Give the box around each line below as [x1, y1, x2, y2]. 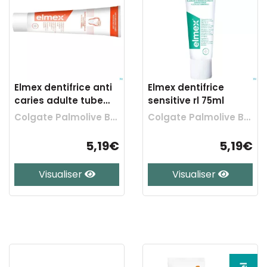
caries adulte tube [14, 94, 103, 107]
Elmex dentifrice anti [14, 81, 112, 94]
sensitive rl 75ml [148, 94, 224, 107]
